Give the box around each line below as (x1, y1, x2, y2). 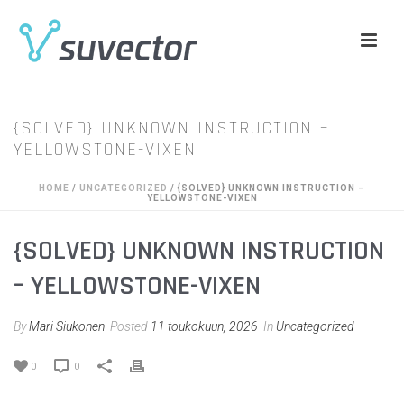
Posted (107, 319, 151, 334)
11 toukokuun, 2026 (151, 319, 258, 334)
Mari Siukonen (29, 319, 105, 334)
